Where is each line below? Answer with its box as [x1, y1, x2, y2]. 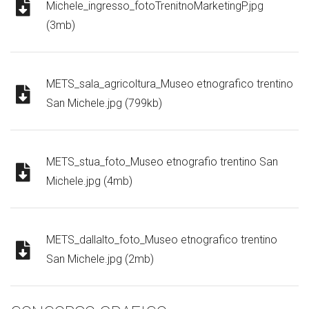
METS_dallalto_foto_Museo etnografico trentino [46, 233, 277, 247]
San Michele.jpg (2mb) [46, 252, 154, 266]
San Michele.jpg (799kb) [46, 97, 162, 110]
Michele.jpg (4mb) [46, 175, 132, 188]
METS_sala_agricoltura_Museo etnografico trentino [46, 77, 293, 91]
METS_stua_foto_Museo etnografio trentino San [46, 155, 278, 169]
